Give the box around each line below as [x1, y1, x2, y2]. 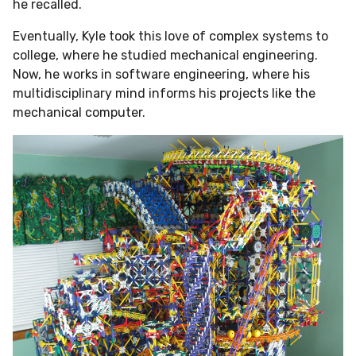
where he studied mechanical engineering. [62, 48, 318, 64]
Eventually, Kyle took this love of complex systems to [13, 29, 328, 44]
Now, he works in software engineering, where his [13, 67, 310, 83]
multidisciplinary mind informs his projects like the [13, 86, 315, 102]
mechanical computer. [13, 105, 149, 121]
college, [13, 48, 62, 64]
